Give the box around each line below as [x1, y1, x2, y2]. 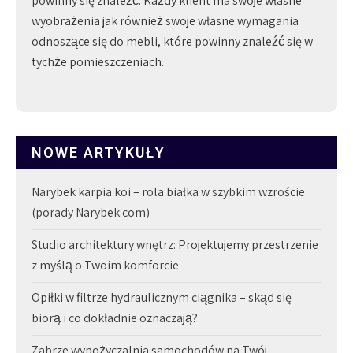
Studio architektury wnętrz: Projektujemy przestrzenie [32, 236, 318, 253]
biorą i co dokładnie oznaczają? [32, 309, 198, 326]
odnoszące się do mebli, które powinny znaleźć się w [32, 32, 313, 50]
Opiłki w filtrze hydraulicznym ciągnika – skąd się [32, 288, 292, 306]
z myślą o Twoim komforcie [32, 256, 179, 273]
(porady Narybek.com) [32, 203, 150, 221]
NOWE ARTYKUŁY [32, 143, 165, 161]
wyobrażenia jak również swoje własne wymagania [32, 12, 299, 29]
